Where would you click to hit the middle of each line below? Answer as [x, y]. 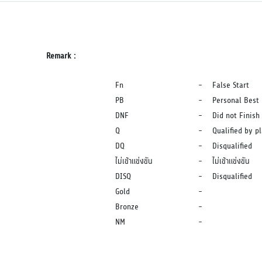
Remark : [61, 56]
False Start [230, 85]
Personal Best [235, 100]
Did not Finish [236, 116]
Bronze [127, 207]
